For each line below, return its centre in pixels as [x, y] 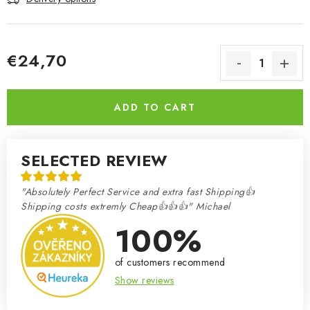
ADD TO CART [155, 107]
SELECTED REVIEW [94, 161]
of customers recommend [170, 262]
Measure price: [38, 77]
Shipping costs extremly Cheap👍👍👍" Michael [126, 206]
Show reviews [144, 280]
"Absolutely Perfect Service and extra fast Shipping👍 [138, 192]
